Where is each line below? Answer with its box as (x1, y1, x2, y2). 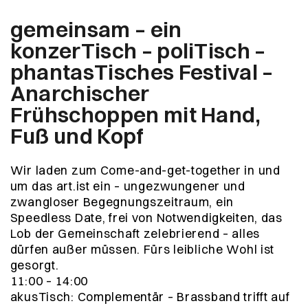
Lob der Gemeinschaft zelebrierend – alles (10, 226, 260, 241)
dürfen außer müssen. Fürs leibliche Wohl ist (10, 242, 275, 257)
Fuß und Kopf (10, 122, 144, 149)
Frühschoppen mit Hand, (10, 100, 261, 128)
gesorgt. (10, 258, 59, 273)
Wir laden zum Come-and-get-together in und (10, 163, 280, 178)
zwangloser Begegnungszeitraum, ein (10, 195, 234, 210)
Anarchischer (10, 79, 150, 107)
